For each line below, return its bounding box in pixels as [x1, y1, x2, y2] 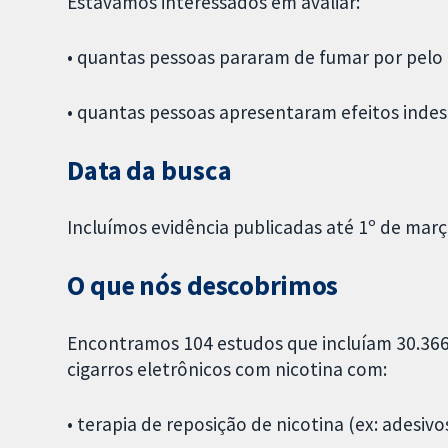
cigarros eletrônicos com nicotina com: [67, 357, 388, 382]
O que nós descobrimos [67, 269, 339, 303]
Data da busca [67, 153, 232, 187]
